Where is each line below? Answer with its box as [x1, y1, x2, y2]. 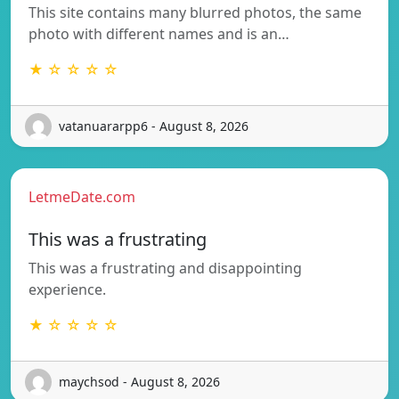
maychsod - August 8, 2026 [59, 373, 220, 391]
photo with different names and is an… [28, 23, 289, 44]
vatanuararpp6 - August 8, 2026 [59, 118, 248, 135]
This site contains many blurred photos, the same [28, 2, 362, 22]
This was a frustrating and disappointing [28, 257, 302, 278]
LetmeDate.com [28, 186, 135, 207]
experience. [28, 279, 106, 299]
